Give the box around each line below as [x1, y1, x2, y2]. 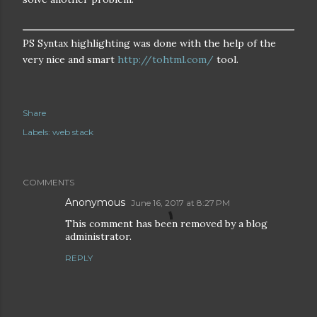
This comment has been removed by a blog [65, 217, 267, 230]
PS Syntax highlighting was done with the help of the [23, 36, 276, 50]
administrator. [65, 229, 132, 243]
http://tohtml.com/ [117, 52, 214, 66]
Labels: [23, 126, 50, 137]
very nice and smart [23, 52, 117, 66]
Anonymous [65, 195, 125, 209]
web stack [52, 126, 93, 137]
